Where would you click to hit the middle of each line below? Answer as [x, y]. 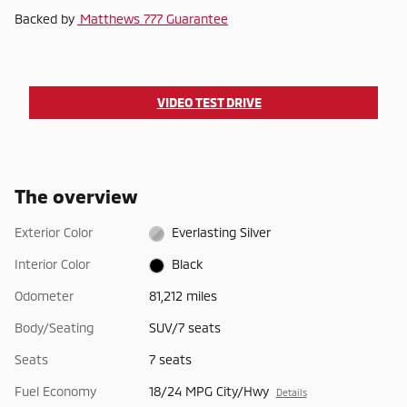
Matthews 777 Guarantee [153, 19]
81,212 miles [183, 296]
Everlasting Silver [222, 233]
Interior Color [52, 264]
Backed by [46, 19]
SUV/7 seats [184, 328]
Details [291, 392]
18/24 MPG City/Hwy [208, 392]
